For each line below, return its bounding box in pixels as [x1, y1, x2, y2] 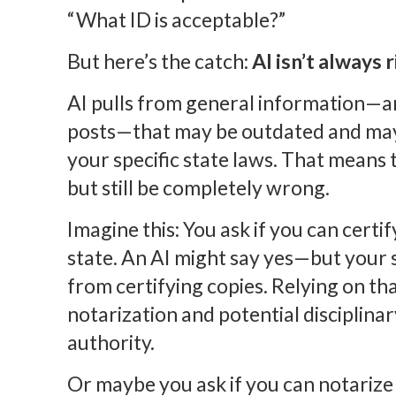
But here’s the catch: [66, 48, 252, 73]
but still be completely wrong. [66, 174, 330, 200]
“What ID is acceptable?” [66, 6, 286, 32]
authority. [66, 329, 155, 354]
